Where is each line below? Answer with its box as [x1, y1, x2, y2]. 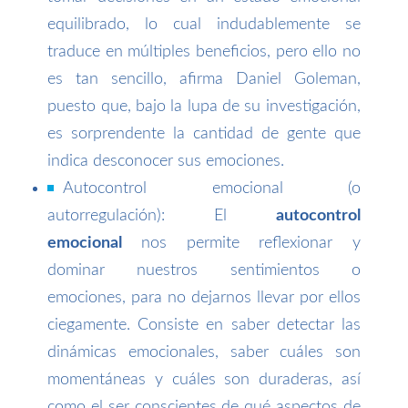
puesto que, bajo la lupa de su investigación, [47, 98, 361, 116]
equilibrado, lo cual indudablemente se [47, 16, 361, 34]
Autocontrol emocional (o [63, 180, 361, 198]
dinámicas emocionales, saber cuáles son [47, 344, 361, 362]
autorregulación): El [47, 208, 276, 225]
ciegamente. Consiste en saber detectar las [47, 317, 361, 334]
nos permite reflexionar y [140, 235, 361, 252]
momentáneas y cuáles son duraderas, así [47, 372, 361, 389]
